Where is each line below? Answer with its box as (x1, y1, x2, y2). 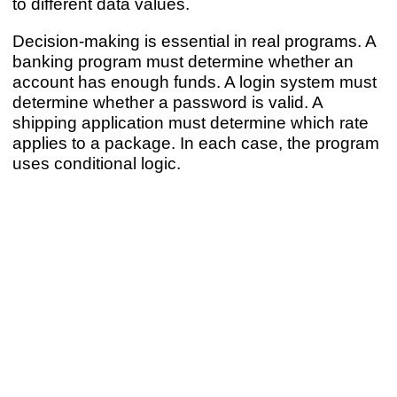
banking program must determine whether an (12, 51, 354, 71)
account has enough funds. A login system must (12, 71, 377, 91)
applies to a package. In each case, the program (12, 132, 379, 152)
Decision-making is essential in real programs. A (12, 30, 376, 51)
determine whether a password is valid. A (12, 91, 323, 112)
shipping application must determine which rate (12, 112, 369, 132)
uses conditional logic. (12, 152, 181, 173)
